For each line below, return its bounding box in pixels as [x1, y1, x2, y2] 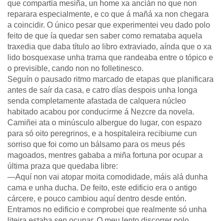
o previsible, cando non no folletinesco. [7, 64, 144, 73]
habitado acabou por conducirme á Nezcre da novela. [7, 108, 194, 116]
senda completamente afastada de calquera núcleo [7, 97, 186, 105]
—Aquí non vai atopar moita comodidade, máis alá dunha [7, 173, 208, 181]
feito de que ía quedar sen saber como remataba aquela [7, 32, 202, 40]
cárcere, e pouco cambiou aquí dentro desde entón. [7, 194, 186, 203]
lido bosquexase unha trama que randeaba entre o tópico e [7, 53, 213, 62]
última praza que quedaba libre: [7, 162, 118, 170]
